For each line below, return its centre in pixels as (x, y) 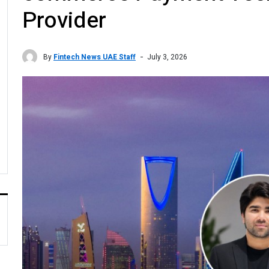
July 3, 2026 (167, 57)
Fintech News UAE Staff (95, 57)
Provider (64, 21)
